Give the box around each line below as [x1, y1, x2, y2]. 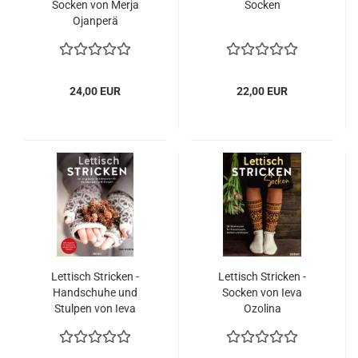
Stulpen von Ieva [54, 302, 136, 315]
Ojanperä [72, 14, 118, 27]
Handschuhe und [53, 286, 137, 299]
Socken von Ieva [222, 286, 302, 299]
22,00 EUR [237, 85, 288, 97]
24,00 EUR [70, 85, 121, 97]
